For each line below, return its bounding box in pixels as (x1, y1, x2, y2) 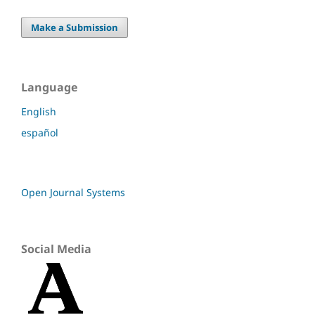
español (21, 125, 58, 139)
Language (21, 79, 77, 95)
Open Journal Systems (21, 185, 125, 199)
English (21, 104, 56, 118)
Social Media (21, 240, 91, 257)
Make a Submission (31, 20, 119, 34)
